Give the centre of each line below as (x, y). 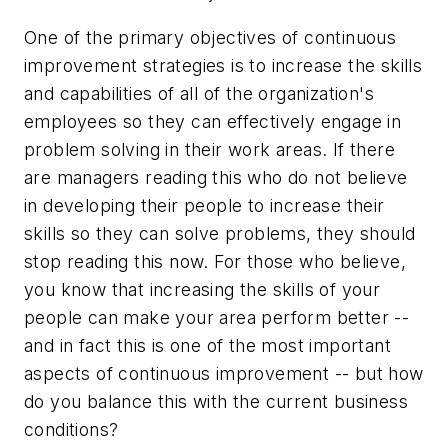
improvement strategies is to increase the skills (223, 65)
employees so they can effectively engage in (213, 121)
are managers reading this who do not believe (216, 177)
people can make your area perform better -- (217, 317)
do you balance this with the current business (216, 401)
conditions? (71, 429)
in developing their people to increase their (204, 205)
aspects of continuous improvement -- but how (224, 373)
